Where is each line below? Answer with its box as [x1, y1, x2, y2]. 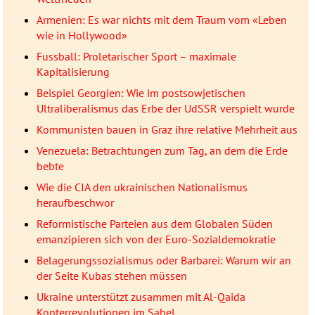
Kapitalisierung [36, 65, 110, 79]
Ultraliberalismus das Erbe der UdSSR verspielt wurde [36, 101, 295, 116]
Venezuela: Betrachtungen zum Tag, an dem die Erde [36, 143, 288, 158]
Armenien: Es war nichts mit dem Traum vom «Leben [36, 13, 287, 27]
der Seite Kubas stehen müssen [36, 269, 187, 283]
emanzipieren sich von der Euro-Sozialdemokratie [36, 232, 276, 247]
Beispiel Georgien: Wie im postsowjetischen [36, 86, 245, 101]
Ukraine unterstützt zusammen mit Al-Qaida [36, 290, 245, 304]
